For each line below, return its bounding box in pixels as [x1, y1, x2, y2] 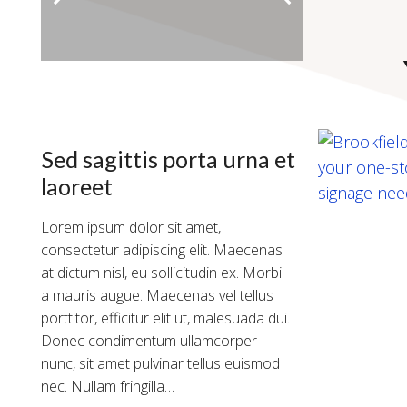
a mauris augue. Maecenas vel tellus [41, 285, 273, 306]
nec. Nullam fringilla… [41, 376, 174, 397]
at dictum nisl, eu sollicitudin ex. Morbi [41, 263, 282, 283]
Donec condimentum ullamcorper [41, 331, 257, 352]
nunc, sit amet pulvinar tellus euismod [41, 353, 280, 374]
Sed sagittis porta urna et [41, 145, 295, 174]
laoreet [41, 173, 113, 201]
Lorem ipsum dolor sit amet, [41, 217, 221, 238]
